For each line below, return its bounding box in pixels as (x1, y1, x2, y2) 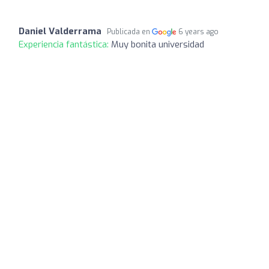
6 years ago (178, 26, 219, 37)
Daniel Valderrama (19, 25, 101, 37)
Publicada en (107, 26, 152, 37)
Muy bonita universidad (111, 38, 204, 50)
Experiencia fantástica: (19, 38, 111, 50)
